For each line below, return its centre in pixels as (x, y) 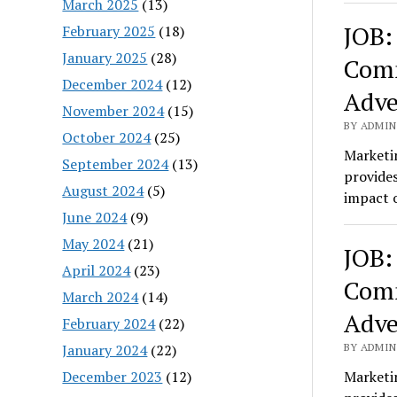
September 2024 (116, 163)
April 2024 (97, 270)
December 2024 (113, 84)
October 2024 (107, 137)
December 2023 (113, 376)
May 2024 (93, 243)
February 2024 (109, 323)
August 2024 (103, 190)
